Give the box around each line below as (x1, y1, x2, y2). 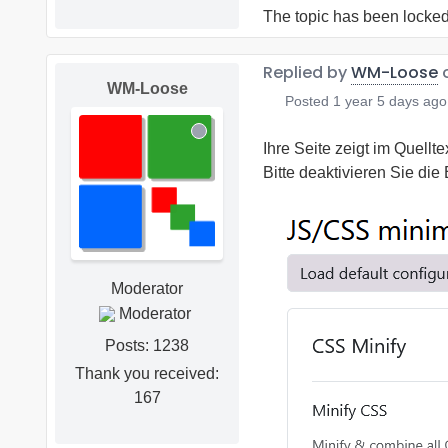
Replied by (263, 61, 351, 85)
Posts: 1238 (105, 336, 189, 354)
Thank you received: (75, 364, 219, 382)
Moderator (111, 279, 183, 297)
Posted (280, 93, 333, 110)
